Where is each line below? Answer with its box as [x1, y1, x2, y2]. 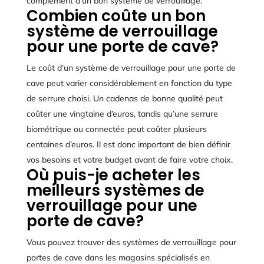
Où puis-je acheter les [26, 164, 200, 186]
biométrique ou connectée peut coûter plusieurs [26, 123, 207, 134]
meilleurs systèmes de [26, 179, 204, 201]
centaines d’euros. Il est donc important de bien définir [26, 138, 230, 150]
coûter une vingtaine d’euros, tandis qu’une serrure [26, 108, 218, 119]
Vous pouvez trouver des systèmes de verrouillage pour [26, 236, 236, 247]
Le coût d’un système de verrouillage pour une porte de [26, 62, 236, 73]
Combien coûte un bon [26, 5, 206, 27]
